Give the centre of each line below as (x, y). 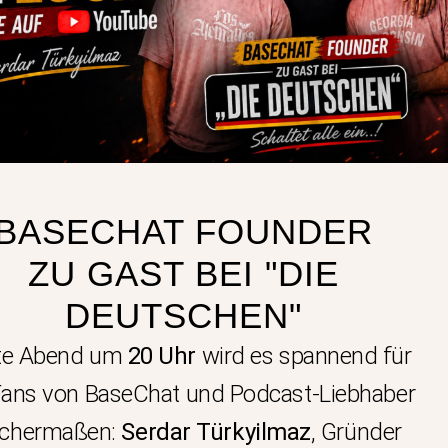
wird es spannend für (304, 355)
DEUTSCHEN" (183, 315)
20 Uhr (161, 355)
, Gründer (356, 431)
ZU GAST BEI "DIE (183, 273)
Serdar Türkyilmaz (216, 431)
